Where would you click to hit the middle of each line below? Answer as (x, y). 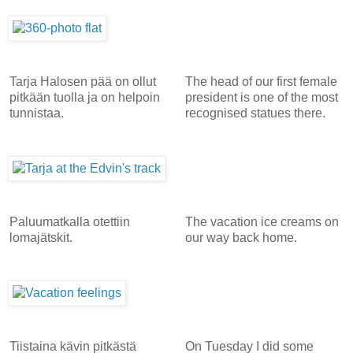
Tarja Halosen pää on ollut (83, 81)
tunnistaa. (37, 113)
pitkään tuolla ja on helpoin (85, 97)
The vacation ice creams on (262, 221)
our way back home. (241, 237)
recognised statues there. (255, 113)
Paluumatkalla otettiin (70, 221)
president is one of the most (261, 97)
